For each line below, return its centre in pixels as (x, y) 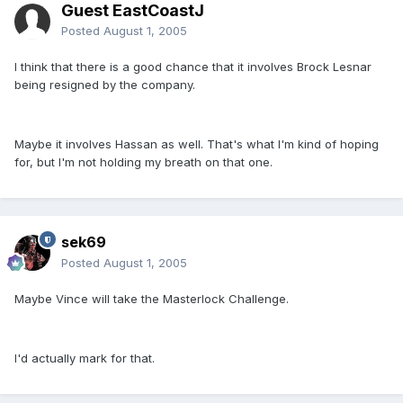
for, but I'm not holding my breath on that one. (143, 162)
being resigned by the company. (105, 85)
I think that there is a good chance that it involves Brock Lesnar (193, 67)
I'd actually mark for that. (85, 358)
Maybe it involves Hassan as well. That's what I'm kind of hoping (197, 144)
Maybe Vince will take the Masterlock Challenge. (152, 299)
